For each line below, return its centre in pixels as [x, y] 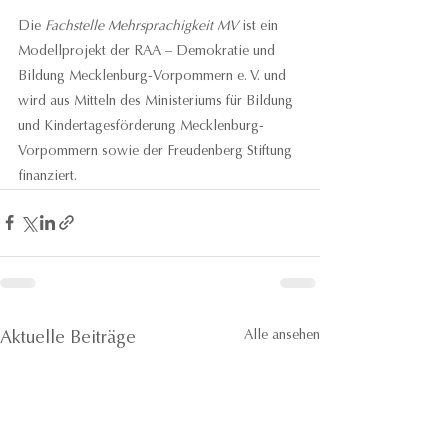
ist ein [260, 26]
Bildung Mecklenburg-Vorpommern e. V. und [154, 76]
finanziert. [47, 176]
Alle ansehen [282, 335]
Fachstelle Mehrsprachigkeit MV [141, 26]
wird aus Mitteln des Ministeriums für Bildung [157, 101]
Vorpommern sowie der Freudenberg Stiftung [157, 151]
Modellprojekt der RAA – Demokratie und [148, 51]
